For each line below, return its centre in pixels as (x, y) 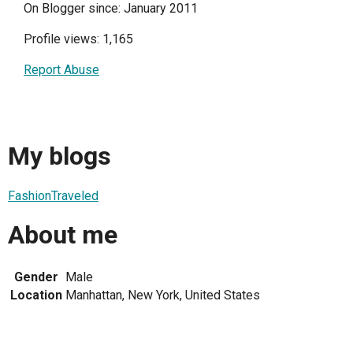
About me (63, 235)
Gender (36, 277)
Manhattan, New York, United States (163, 295)
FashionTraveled (53, 195)
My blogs (59, 156)
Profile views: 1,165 (78, 39)
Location (36, 295)
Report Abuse (61, 69)
